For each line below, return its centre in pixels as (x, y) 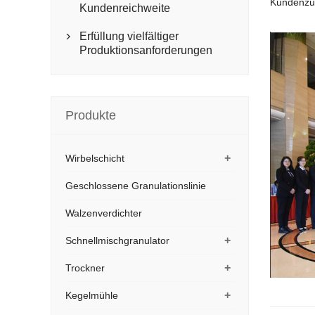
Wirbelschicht (95, 158)
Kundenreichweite (125, 8)
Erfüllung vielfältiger (129, 36)
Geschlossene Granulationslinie (136, 186)
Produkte (91, 115)
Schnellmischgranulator (117, 240)
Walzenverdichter (104, 213)
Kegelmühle (92, 295)
